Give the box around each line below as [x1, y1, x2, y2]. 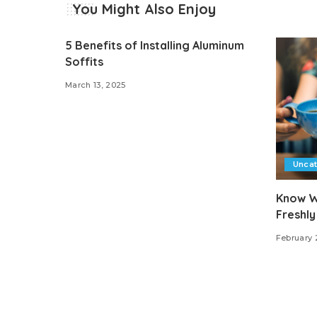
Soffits [65, 54, 103, 69]
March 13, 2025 [65, 79, 126, 90]
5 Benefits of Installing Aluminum [65, 38, 244, 52]
